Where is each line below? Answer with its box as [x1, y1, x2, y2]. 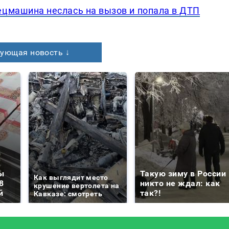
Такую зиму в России [140, 168, 226, 178]
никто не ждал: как [140, 178, 220, 188]
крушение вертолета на [34, 181, 120, 190]
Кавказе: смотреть [34, 189, 103, 198]
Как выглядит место [34, 173, 108, 181]
